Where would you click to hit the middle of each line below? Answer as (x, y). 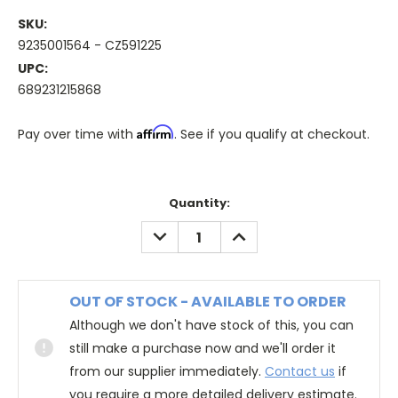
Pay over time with (77, 135)
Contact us (300, 372)
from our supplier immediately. (167, 372)
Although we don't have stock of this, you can (211, 326)
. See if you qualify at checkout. (272, 135)
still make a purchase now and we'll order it (203, 349)
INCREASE (256, 231)
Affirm (155, 132)
